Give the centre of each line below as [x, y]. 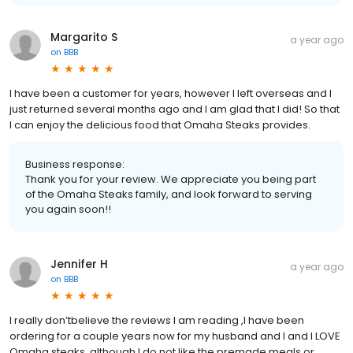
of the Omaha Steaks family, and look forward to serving [169, 194]
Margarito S [84, 37]
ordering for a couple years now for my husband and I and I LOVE [175, 336]
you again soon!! [68, 209]
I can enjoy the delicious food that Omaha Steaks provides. [160, 124]
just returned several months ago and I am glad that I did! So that [175, 109]
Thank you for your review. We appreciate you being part [171, 179]
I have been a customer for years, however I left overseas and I [171, 93]
